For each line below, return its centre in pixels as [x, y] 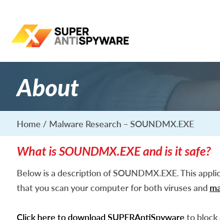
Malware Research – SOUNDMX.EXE [121, 124]
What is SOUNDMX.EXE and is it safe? [113, 151]
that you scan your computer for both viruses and [113, 188]
